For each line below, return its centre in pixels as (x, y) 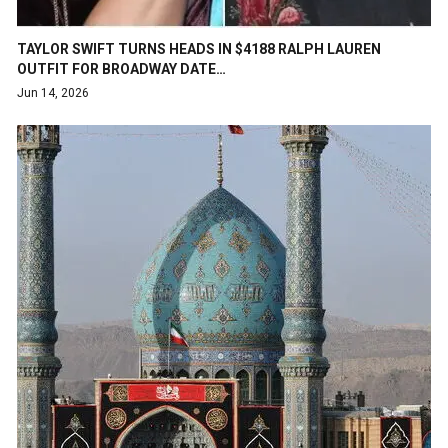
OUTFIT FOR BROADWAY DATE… (121, 68)
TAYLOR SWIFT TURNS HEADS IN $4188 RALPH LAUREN (199, 48)
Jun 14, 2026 (53, 92)
